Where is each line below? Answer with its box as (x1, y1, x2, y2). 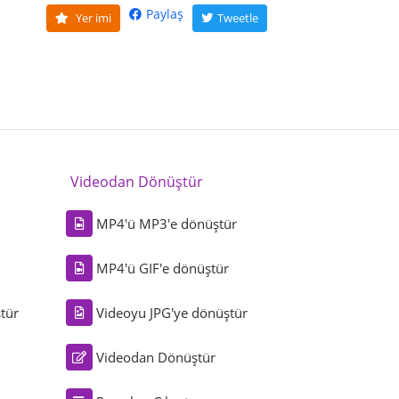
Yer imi (72, 10, 111, 27)
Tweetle (216, 10, 258, 27)
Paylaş (145, 5, 183, 23)
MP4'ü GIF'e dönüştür (96, 259, 230, 278)
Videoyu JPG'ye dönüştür (96, 304, 248, 322)
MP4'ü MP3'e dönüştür (96, 215, 238, 233)
